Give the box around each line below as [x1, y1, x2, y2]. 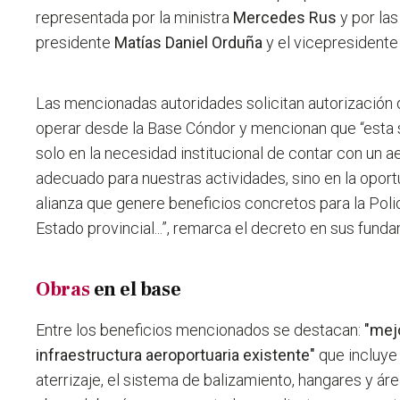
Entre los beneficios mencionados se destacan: [36, 321, 365, 340]
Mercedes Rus [233, 8, 337, 28]
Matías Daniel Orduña [114, 33, 263, 53]
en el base [89, 277, 181, 303]
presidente [36, 33, 115, 53]
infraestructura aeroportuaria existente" [36, 346, 316, 365]
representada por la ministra [36, 8, 234, 28]
